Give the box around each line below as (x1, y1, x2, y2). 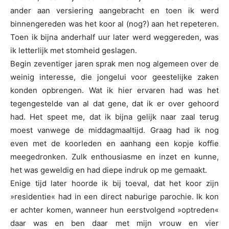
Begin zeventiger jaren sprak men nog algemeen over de (10, 59, 219, 68)
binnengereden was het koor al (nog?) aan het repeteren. (10, 19, 219, 29)
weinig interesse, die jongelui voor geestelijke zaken (10, 72, 219, 82)
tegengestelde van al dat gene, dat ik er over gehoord (10, 99, 219, 108)
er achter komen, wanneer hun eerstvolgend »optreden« (10, 205, 219, 215)
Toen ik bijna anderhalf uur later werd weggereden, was (10, 32, 219, 42)
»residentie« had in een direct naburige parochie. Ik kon (10, 192, 219, 201)
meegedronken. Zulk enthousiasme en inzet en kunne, (10, 152, 219, 162)
